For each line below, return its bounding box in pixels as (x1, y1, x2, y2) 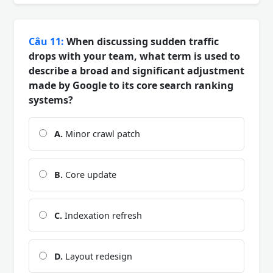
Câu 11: (29, 34, 64, 48)
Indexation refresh (62, 209, 142, 221)
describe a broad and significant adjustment (29, 63, 244, 77)
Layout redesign (63, 250, 132, 262)
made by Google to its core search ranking (29, 78, 233, 92)
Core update (63, 168, 116, 180)
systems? (29, 93, 73, 107)
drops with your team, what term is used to (29, 49, 240, 63)
